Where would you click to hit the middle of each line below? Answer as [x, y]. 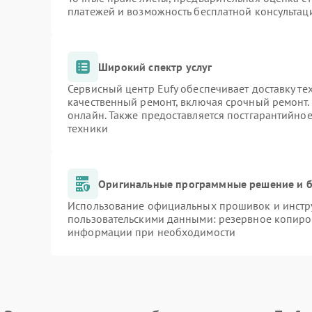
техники [88, 128]
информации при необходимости [151, 232]
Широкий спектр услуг [155, 67]
